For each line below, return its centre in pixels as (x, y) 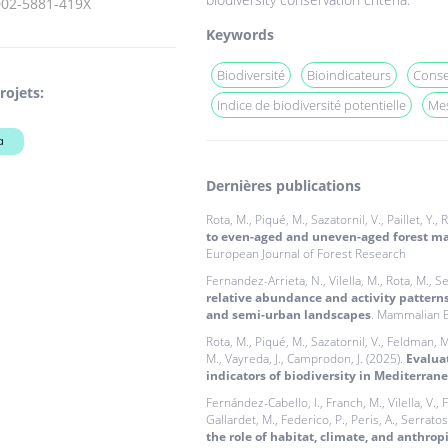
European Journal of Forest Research (305, 254)
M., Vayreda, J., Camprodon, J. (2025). (305, 359)
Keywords (239, 35)
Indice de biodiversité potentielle (311, 105)
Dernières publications (283, 186)
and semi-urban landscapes (288, 315)
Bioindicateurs (348, 75)
